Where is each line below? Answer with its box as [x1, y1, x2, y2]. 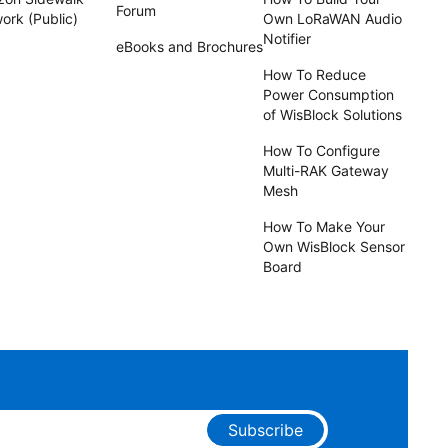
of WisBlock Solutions [263, 106, 403, 123]
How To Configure [263, 142, 381, 159]
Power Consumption [263, 86, 395, 103]
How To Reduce [263, 66, 367, 83]
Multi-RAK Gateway [263, 162, 390, 179]
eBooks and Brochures [115, 38, 263, 55]
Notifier [263, 30, 312, 47]
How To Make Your [263, 218, 386, 235]
